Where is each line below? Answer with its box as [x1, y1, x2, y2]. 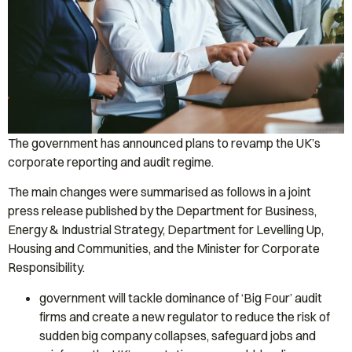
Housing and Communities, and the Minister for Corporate [8, 240, 320, 257]
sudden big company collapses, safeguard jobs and [39, 327, 316, 343]
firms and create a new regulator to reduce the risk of [39, 308, 330, 324]
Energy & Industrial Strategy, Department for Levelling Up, [8, 222, 324, 238]
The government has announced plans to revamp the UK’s [8, 135, 321, 151]
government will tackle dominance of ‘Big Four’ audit [39, 289, 322, 306]
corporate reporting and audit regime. [8, 154, 214, 170]
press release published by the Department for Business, [8, 203, 317, 219]
